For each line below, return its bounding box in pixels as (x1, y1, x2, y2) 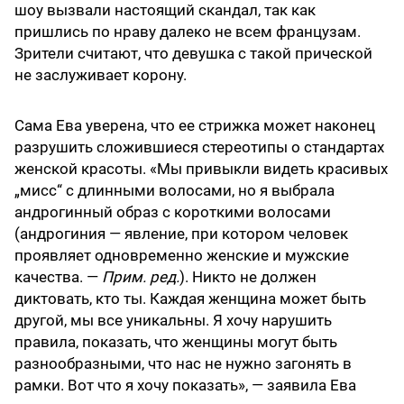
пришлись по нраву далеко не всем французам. (14, 23, 361, 41)
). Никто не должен (179, 268, 317, 287)
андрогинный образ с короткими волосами (14, 203, 331, 222)
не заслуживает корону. (14, 66, 187, 85)
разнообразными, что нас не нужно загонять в (14, 354, 352, 373)
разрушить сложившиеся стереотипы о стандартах (14, 138, 384, 157)
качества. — (14, 268, 102, 287)
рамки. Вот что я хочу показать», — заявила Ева (14, 376, 356, 395)
